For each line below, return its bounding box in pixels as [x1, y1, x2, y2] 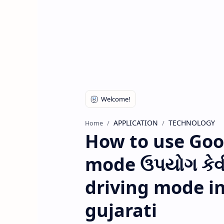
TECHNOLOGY [168, 118, 215, 127]
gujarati [84, 198, 157, 222]
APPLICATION [113, 118, 158, 127]
